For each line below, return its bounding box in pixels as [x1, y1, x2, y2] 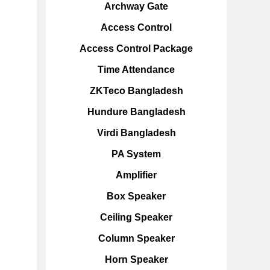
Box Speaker [107, 191, 166, 201]
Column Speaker [98, 233, 175, 243]
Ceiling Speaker [100, 212, 172, 222]
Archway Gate [104, 1, 168, 11]
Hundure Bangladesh [87, 107, 186, 117]
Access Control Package [80, 43, 193, 54]
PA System [111, 149, 161, 159]
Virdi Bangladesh [96, 128, 176, 138]
